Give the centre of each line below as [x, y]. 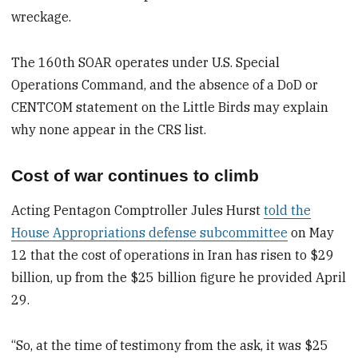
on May [311, 232]
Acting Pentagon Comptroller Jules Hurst [138, 210]
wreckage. [42, 16]
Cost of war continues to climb [135, 176]
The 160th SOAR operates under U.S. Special [146, 62]
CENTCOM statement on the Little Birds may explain [170, 107]
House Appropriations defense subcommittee [150, 232]
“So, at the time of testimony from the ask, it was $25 [170, 345]
